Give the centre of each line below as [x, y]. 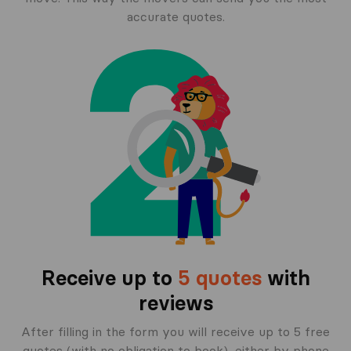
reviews [175, 304]
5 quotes [219, 279]
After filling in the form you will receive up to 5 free [175, 332]
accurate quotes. [175, 17]
